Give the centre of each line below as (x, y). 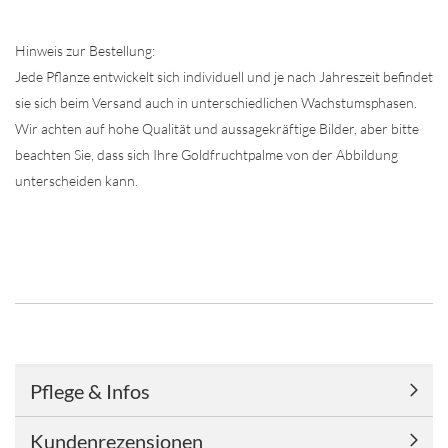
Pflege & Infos (90, 391)
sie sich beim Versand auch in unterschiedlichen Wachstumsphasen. (216, 102)
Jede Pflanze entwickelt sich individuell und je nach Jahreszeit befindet (224, 76)
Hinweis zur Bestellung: (85, 50)
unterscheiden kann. (76, 180)
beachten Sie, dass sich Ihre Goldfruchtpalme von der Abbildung (206, 154)
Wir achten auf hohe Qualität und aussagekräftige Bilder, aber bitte (217, 128)
